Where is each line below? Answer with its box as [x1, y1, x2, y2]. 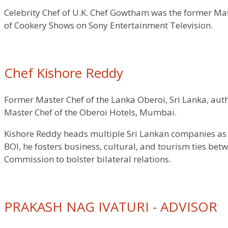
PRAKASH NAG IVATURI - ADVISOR [4, 197, 217, 216]
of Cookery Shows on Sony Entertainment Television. [4, 19, 213, 32]
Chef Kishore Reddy [4, 64, 123, 82]
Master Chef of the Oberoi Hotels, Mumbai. [4, 106, 177, 119]
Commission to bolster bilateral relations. [4, 153, 171, 165]
